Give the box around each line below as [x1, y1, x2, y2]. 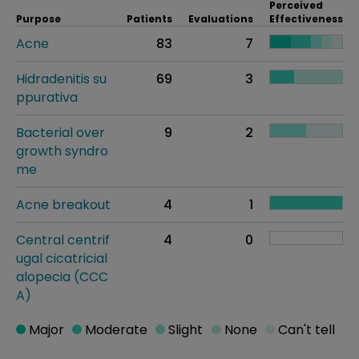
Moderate [82, 321, 148, 339]
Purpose [16, 12, 61, 26]
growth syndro [16, 142, 108, 160]
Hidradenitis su [16, 70, 107, 88]
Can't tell [274, 321, 335, 339]
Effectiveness [269, 12, 343, 26]
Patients [127, 12, 172, 26]
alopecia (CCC [16, 268, 108, 286]
